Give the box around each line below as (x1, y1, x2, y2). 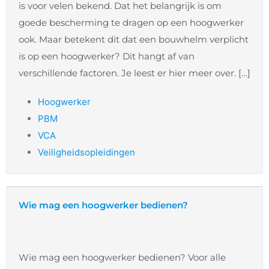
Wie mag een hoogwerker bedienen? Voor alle (19, 252, 226, 264)
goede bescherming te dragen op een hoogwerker (19, 17, 244, 29)
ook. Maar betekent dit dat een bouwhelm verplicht (19, 34, 249, 46)
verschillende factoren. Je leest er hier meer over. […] (19, 67, 250, 79)
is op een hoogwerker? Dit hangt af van (19, 50, 195, 62)
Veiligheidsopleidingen (38, 147, 135, 159)
